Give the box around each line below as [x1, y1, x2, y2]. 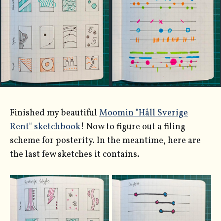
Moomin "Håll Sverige [99, 107, 188, 120]
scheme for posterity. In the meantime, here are [10, 135, 201, 147]
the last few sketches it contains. [10, 148, 140, 161]
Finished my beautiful [10, 107, 99, 120]
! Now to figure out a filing [80, 121, 185, 134]
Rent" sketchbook [10, 121, 80, 134]
